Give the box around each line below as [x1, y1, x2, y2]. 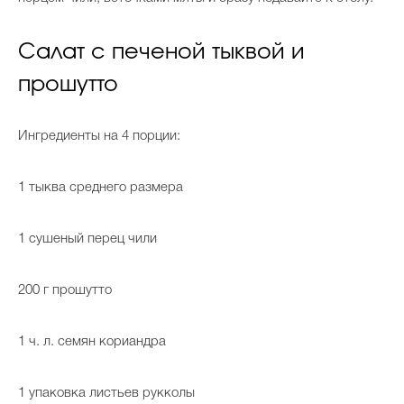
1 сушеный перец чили [18, 233, 157, 246]
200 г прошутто [18, 284, 112, 298]
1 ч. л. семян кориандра [18, 335, 166, 349]
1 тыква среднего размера [18, 181, 183, 195]
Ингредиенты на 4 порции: [18, 130, 180, 143]
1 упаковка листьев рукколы [18, 387, 195, 400]
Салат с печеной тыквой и [18, 41, 305, 64]
